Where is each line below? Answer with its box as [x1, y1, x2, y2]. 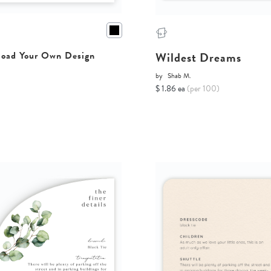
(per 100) [187, 82, 220, 96]
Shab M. [168, 70, 192, 82]
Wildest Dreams [155, 48, 242, 67]
